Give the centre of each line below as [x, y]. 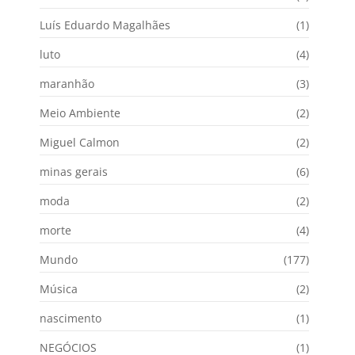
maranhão [67, 84]
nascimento [71, 319]
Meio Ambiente [80, 113]
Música [59, 289]
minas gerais [74, 172]
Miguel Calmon [80, 143]
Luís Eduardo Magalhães [105, 25]
